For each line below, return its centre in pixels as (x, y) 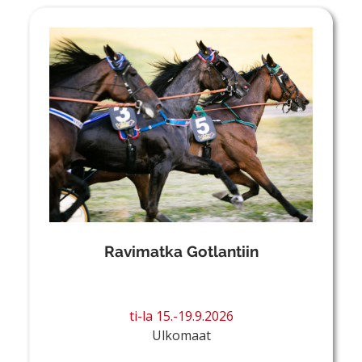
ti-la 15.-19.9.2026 (181, 316)
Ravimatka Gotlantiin (181, 252)
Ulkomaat (181, 336)
